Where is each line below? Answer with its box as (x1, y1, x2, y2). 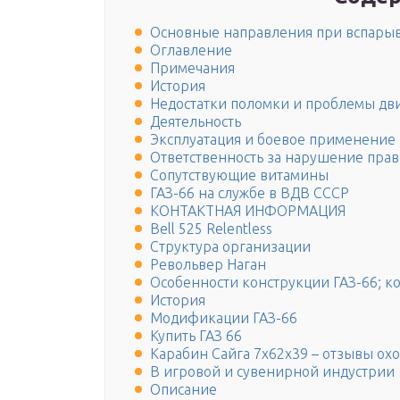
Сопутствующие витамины (150, 167, 329, 184)
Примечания (150, 60, 235, 77)
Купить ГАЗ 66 (150, 328, 242, 345)
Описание (150, 381, 217, 398)
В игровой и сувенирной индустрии (150, 363, 395, 380)
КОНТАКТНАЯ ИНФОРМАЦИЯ (150, 203, 346, 220)
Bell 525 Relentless (150, 221, 272, 237)
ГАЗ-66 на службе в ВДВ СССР (150, 185, 349, 202)
